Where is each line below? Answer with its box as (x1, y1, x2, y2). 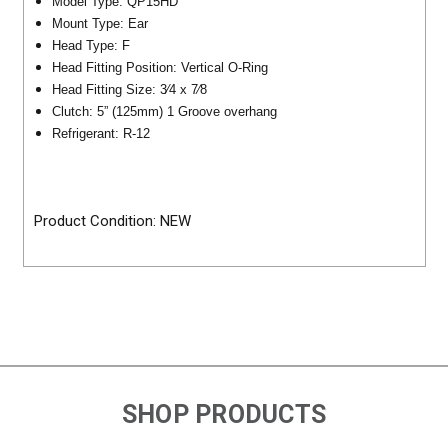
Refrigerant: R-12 (51, 125, 150, 141)
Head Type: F (51, 37, 130, 53)
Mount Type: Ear (51, 15, 148, 31)
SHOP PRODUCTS (121, 400, 327, 430)
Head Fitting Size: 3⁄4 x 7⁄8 (51, 81, 207, 97)
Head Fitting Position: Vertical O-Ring (51, 59, 268, 75)
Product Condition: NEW (34, 212, 192, 231)
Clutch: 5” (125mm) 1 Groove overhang (51, 103, 277, 119)
